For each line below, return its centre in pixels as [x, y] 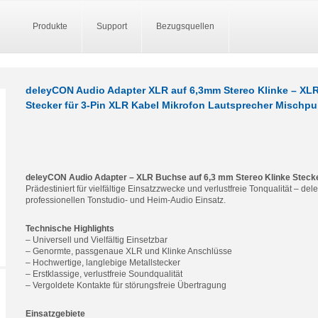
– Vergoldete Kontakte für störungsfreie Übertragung [126, 285]
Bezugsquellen [185, 26]
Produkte [50, 26]
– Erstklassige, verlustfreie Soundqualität [104, 274]
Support [112, 26]
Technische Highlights [70, 229]
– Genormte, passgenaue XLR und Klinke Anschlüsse [129, 251]
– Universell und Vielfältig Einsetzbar [97, 240]
